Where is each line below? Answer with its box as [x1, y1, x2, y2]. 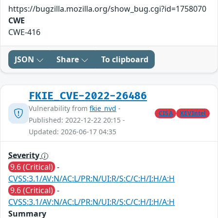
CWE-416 [8, 27, 40, 38]
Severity [8, 150, 41, 161]
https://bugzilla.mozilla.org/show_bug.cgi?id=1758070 [8, 3, 206, 15]
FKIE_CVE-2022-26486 [29, 90, 147, 103]
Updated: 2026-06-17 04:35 [29, 127, 116, 137]
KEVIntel [180, 109, 206, 117]
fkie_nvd [90, 104, 116, 113]
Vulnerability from [29, 104, 90, 113]
